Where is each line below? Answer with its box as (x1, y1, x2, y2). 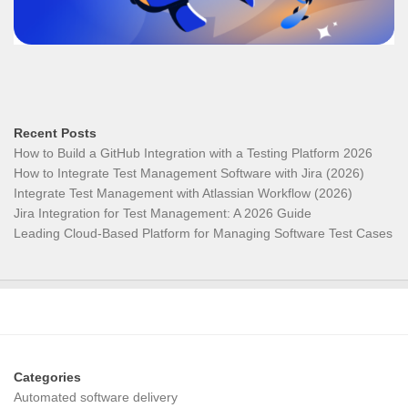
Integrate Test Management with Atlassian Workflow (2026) (14, 186, 352, 201)
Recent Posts (14, 126, 97, 141)
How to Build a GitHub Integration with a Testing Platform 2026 (14, 146, 372, 161)
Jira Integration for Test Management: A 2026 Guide (14, 206, 311, 221)
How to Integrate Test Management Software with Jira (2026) (14, 166, 364, 181)
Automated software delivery (14, 390, 178, 405)
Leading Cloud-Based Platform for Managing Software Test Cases (14, 226, 393, 241)
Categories (14, 370, 81, 385)
